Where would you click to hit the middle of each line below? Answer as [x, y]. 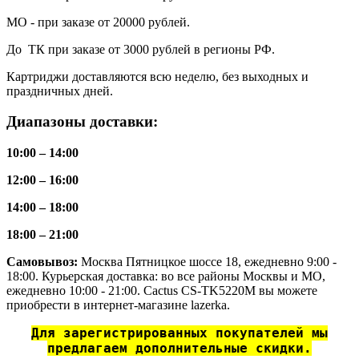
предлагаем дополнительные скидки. [179, 349]
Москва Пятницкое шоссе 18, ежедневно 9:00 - [209, 262]
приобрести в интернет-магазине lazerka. [118, 305]
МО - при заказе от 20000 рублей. [98, 22]
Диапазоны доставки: [82, 122]
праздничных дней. [60, 91]
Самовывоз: [44, 262]
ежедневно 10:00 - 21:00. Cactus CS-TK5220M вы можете [162, 291]
